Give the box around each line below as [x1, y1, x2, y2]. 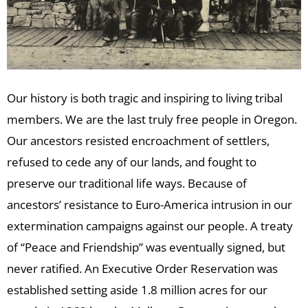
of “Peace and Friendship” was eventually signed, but [7, 239, 285, 256]
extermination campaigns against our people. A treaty [7, 218, 293, 234]
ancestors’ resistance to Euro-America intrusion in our [7, 197, 292, 213]
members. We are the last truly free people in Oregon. [7, 111, 297, 128]
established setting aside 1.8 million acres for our [7, 282, 267, 298]
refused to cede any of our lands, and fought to [7, 154, 256, 170]
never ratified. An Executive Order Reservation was [7, 261, 278, 277]
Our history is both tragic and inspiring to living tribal [7, 90, 283, 107]
